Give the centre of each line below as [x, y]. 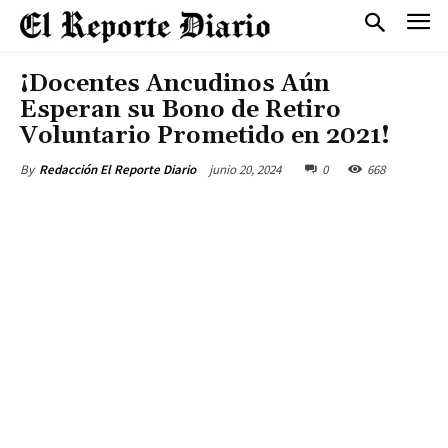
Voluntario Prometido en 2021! [205, 136]
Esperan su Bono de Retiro [180, 110]
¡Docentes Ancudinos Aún [175, 84]
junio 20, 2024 [245, 169]
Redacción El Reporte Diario [117, 169]
